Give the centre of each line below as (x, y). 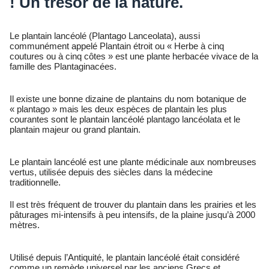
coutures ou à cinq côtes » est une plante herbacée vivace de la (134, 56)
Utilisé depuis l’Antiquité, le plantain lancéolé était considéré (125, 258)
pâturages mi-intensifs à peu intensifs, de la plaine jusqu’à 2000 (132, 215)
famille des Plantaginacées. (63, 67)
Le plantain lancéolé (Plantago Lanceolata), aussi (105, 36)
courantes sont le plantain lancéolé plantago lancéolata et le (125, 119)
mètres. (25, 225)
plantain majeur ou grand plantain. (75, 130)
